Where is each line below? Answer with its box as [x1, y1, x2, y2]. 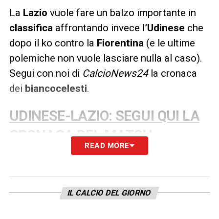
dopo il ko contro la [9, 37, 97, 49]
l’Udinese [142, 22, 187, 34]
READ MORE [85, 141, 130, 150]
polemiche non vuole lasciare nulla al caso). [9, 52, 202, 64]
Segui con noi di [9, 67, 82, 79]
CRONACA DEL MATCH [9, 127, 153, 144]
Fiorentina [96, 37, 146, 49]
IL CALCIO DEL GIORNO [66, 188, 153, 197]
